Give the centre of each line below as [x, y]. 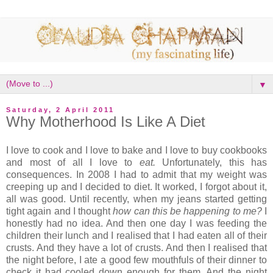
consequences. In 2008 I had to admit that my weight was [136, 175]
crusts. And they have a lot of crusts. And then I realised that [136, 248]
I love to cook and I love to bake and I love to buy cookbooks [136, 151]
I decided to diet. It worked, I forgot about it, [173, 187]
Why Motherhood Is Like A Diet [106, 121]
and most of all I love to [73, 163]
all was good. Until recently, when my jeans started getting [136, 199]
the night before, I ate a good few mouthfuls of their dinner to [136, 260]
